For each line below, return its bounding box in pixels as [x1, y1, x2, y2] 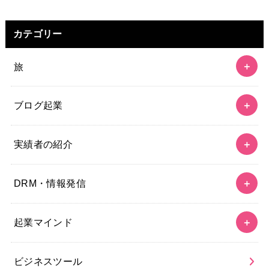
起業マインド [13, 217, 73, 228]
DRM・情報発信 [13, 178, 86, 189]
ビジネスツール [13, 256, 83, 267]
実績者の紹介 [13, 139, 73, 150]
